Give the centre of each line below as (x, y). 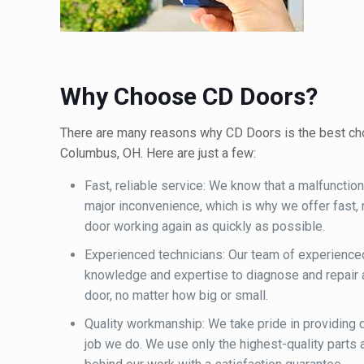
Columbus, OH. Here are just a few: (158, 154)
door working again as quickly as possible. (205, 227)
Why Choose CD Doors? (189, 97)
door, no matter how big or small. (176, 296)
